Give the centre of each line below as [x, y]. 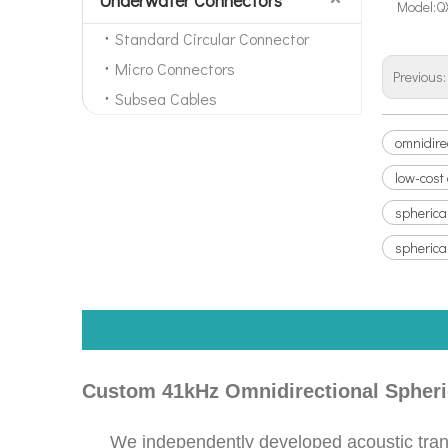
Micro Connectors [175, 68]
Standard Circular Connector [212, 38]
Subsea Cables [166, 98]
